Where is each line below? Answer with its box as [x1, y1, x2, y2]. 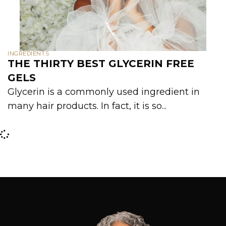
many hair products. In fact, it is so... [8, 100, 166, 111]
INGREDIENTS [8, 50, 49, 57]
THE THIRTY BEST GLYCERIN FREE [8, 58, 194, 70]
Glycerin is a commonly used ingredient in [8, 86, 200, 97]
